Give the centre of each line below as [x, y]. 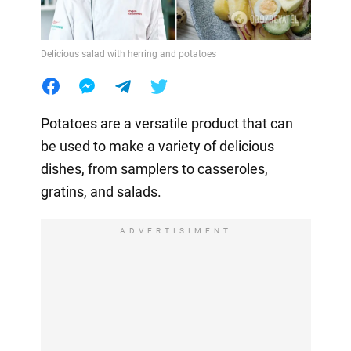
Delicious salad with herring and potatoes [128, 54]
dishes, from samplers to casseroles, [154, 168]
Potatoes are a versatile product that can [166, 123]
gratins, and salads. [101, 191]
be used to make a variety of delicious [157, 146]
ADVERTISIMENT [175, 230]
